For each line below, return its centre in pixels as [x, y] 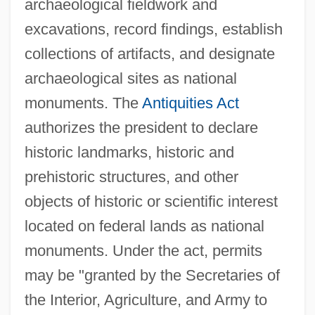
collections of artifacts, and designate [149, 53]
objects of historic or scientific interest [151, 201]
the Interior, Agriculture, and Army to [146, 300]
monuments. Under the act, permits [143, 250]
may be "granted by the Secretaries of [152, 275]
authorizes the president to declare [141, 127]
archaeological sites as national [130, 78]
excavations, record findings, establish [153, 29]
